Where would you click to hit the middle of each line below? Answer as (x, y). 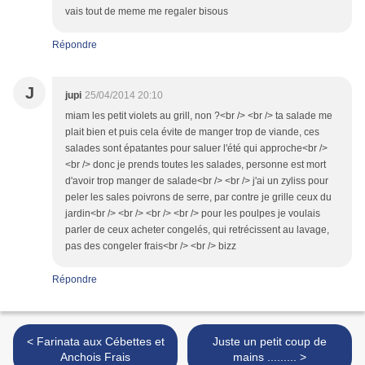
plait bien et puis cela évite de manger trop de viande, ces (192, 132)
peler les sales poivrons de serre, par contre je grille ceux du (198, 198)
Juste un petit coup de (270, 342)
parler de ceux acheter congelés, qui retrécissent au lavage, (197, 230)
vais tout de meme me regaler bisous (147, 12)
